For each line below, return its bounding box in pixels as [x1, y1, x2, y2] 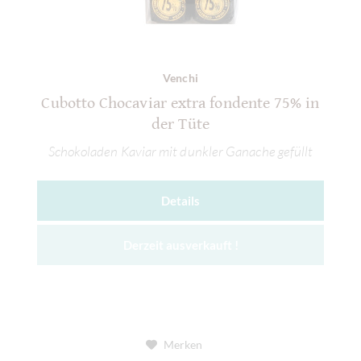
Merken [163, 337, 202, 351]
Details [160, 193, 201, 208]
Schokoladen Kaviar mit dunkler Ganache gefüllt [48, 142, 313, 160]
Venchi [163, 71, 198, 85]
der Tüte [151, 115, 210, 135]
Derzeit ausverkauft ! [122, 237, 239, 252]
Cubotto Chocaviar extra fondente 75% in [41, 94, 320, 114]
